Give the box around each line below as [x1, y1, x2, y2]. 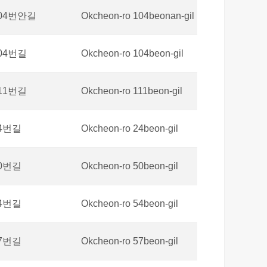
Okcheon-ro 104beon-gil [80, 48, 184, 58]
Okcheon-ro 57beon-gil [80, 235, 178, 246]
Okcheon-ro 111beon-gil [80, 85, 182, 96]
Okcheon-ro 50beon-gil [80, 160, 178, 171]
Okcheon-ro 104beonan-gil [80, 10, 194, 21]
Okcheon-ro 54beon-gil [80, 198, 178, 209]
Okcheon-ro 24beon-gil [80, 123, 178, 133]
